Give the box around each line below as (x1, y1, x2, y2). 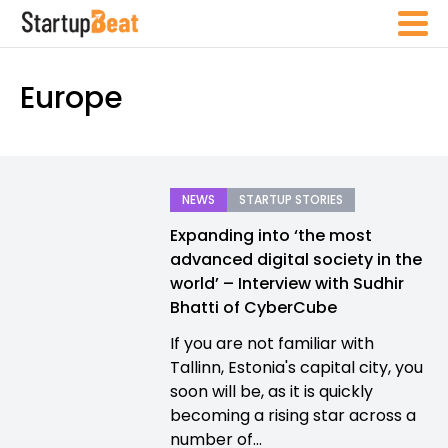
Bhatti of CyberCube (170, 296, 337, 319)
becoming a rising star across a (170, 404, 416, 427)
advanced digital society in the (170, 248, 422, 271)
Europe (20, 77, 123, 119)
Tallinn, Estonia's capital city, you (170, 356, 423, 379)
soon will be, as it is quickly (170, 380, 373, 403)
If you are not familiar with (170, 332, 374, 355)
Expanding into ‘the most (170, 224, 372, 247)
